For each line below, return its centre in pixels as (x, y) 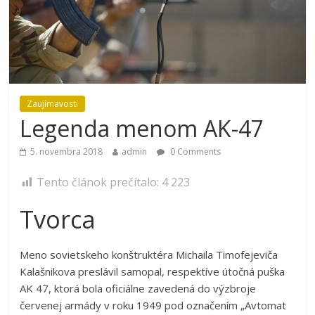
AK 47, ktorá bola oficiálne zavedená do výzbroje (138, 289)
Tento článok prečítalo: (99, 182)
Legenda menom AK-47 (142, 129)
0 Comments (195, 152)
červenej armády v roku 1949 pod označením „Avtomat (153, 306)
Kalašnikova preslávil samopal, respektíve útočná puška (153, 272)
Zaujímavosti (53, 104)
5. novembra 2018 (67, 152)
